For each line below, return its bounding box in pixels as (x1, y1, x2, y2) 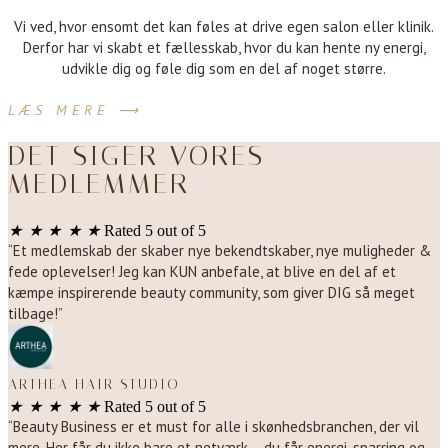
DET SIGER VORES (8, 139, 265, 173)
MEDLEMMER (8, 167, 190, 201)
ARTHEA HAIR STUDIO (8, 376, 180, 394)
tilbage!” (8, 304, 63, 324)
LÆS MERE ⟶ (8, 101, 143, 119)
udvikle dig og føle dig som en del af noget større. (62, 59, 386, 79)
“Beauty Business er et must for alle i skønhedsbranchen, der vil (8, 417, 419, 437)
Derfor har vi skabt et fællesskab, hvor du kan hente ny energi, (22, 38, 426, 58)
